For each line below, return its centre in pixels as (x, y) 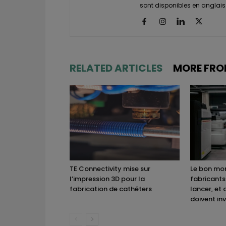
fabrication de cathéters (111, 189)
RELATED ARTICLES (116, 68)
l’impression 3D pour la (107, 179)
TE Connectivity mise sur (110, 168)
